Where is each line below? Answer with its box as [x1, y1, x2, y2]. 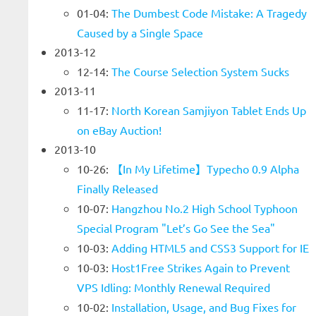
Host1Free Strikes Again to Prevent [111, 260, 290, 274]
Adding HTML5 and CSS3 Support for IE [111, 241, 309, 255]
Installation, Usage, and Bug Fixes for [111, 300, 296, 314]
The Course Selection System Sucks [111, 64, 289, 78]
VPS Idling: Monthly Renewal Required [77, 280, 270, 294]
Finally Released [77, 181, 158, 195]
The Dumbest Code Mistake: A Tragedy [111, 6, 307, 20]
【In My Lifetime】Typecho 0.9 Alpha [111, 162, 299, 176]
